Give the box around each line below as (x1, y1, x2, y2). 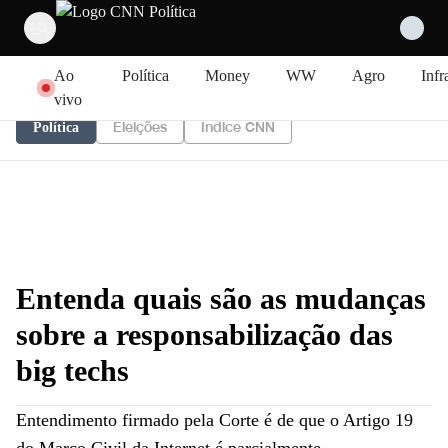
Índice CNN (201, 118, 275, 137)
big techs (16, 354, 129, 387)
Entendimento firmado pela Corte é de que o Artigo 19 (16, 410, 413, 430)
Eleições (113, 118, 167, 137)
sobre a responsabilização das (16, 318, 393, 351)
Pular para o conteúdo (11, 54, 149, 71)
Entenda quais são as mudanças (16, 282, 426, 315)
